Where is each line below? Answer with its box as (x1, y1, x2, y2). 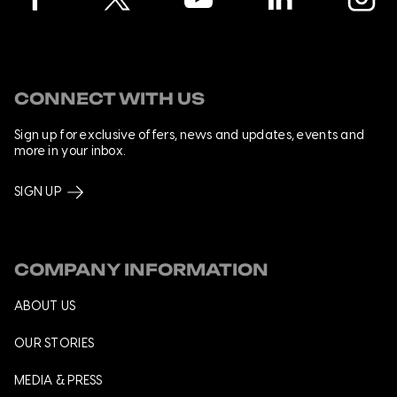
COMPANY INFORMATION (14, 259, 269, 279)
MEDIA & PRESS (14, 374, 103, 387)
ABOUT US (14, 300, 76, 313)
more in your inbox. (14, 144, 126, 158)
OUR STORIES (14, 337, 95, 350)
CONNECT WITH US (14, 88, 205, 108)
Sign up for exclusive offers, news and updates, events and (14, 128, 365, 142)
